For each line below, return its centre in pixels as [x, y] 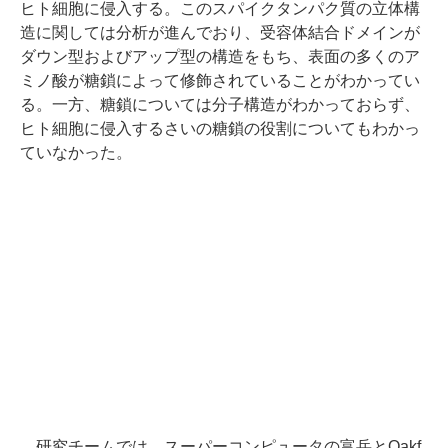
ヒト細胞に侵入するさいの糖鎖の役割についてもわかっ [220, 128]
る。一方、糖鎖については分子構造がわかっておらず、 [220, 104]
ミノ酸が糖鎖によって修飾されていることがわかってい [220, 80]
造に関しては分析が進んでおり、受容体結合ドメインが [220, 32]
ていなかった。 [76, 152]
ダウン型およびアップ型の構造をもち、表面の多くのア [220, 56]
